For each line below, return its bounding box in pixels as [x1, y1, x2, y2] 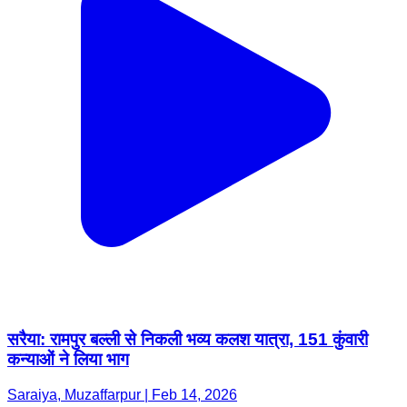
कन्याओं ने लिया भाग [7, 349, 129, 369]
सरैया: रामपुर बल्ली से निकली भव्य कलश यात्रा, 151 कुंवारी [7, 329, 368, 349]
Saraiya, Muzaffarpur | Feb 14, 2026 [7, 386, 237, 402]
